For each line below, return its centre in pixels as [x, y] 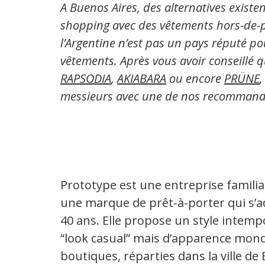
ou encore [195, 79]
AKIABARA [142, 79]
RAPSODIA [86, 79]
